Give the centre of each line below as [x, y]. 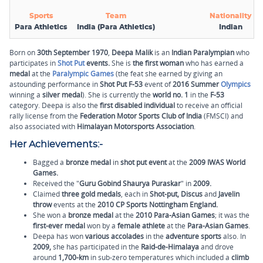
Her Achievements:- [56, 145]
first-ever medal [59, 226]
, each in [135, 194]
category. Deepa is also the [55, 105]
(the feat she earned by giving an [168, 74]
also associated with [43, 127]
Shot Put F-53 [121, 84]
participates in [33, 63]
